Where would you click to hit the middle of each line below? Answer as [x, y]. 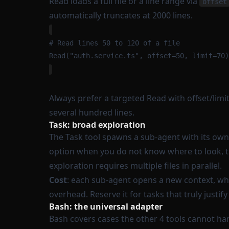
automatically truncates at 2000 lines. [121, 15]
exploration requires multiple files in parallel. [135, 166]
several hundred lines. [92, 112]
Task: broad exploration [97, 125]
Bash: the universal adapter [106, 207]
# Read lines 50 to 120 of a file [114, 43]
